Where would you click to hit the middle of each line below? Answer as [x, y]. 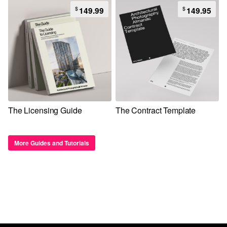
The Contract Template [156, 110]
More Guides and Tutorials [52, 143]
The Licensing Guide [45, 110]
